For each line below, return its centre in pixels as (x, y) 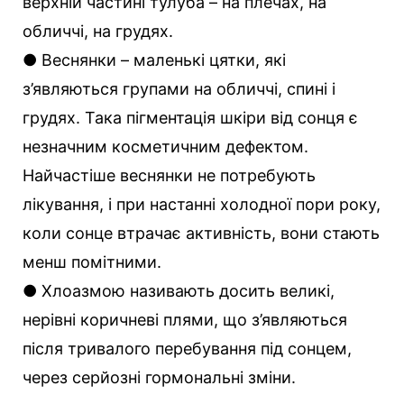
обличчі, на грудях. (98, 31)
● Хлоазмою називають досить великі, (179, 290)
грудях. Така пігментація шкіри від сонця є (190, 117)
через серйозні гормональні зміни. (159, 377)
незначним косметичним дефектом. (165, 146)
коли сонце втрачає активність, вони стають (201, 233)
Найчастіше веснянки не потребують (169, 175)
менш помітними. (92, 262)
